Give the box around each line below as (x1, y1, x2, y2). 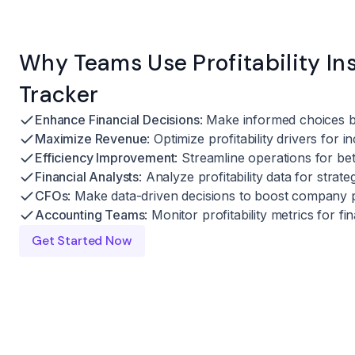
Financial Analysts (35, 168, 139, 185)
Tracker (19, 79, 99, 109)
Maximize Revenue (35, 130, 147, 147)
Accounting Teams (35, 206, 145, 223)
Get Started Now (32, 231, 132, 249)
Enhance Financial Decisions (35, 111, 200, 128)
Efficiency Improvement (35, 149, 175, 166)
